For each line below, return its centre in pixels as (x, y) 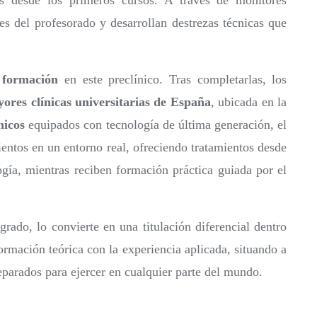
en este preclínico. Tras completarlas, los (173, 80)
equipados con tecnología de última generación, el (156, 125)
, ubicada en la (249, 102)
